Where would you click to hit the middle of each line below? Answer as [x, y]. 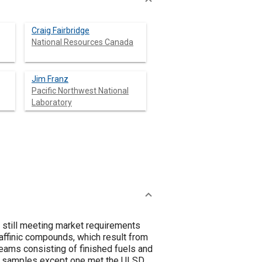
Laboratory [52, 102]
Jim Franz [50, 79]
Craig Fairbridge [61, 30]
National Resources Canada [82, 42]
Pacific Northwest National [80, 91]
